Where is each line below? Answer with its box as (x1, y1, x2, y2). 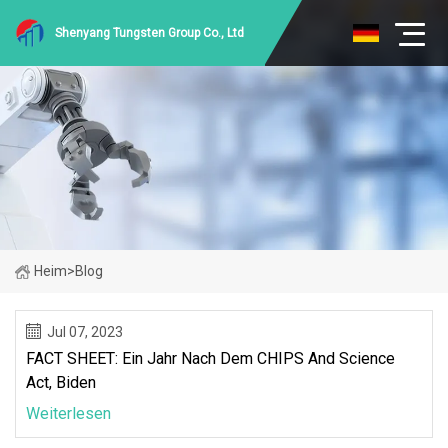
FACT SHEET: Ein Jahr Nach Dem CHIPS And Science (26, 348, 395, 368)
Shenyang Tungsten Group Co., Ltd (55, 26, 244, 40)
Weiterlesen (26, 403, 111, 423)
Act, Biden (26, 372, 96, 392)
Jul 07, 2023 (47, 323, 123, 340)
